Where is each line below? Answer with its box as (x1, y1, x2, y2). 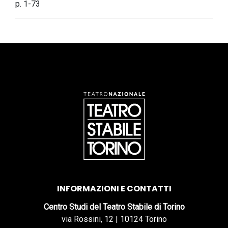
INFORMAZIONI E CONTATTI (56, 183, 172, 194)
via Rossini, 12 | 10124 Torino (61, 214, 167, 224)
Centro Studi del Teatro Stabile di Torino (43, 202, 185, 212)
